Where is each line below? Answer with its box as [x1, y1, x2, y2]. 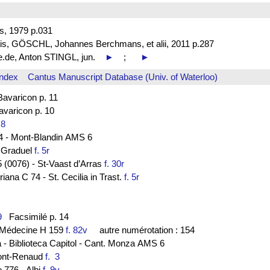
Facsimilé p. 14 [1, 211, 69, 222]
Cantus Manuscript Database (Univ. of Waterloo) [27, 72, 218, 83]
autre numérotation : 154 [87, 224, 199, 235]
